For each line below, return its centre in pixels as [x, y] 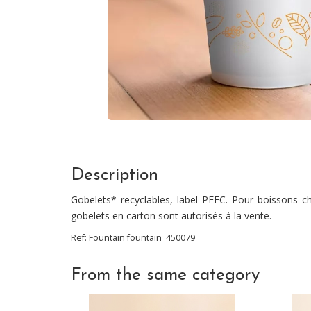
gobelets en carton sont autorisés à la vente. [171, 216]
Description [115, 175]
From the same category [165, 275]
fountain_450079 [161, 238]
